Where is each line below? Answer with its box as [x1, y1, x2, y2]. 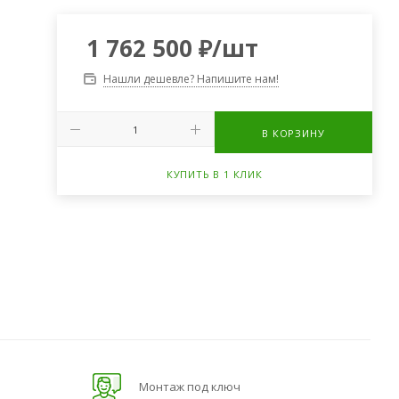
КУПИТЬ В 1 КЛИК [166, 167, 263, 181]
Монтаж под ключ [139, 379, 240, 395]
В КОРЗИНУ [262, 126, 325, 140]
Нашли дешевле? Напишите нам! [102, 71, 279, 86]
